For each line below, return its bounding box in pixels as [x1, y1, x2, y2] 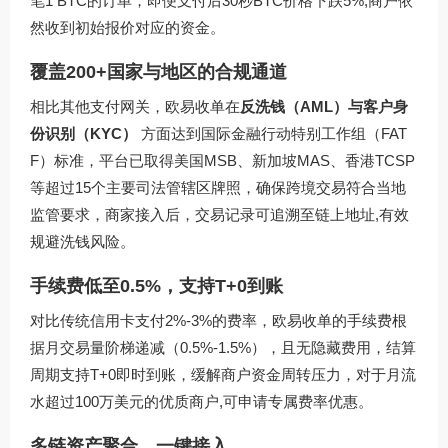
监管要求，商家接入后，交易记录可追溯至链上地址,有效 [30, 205, 409, 223]
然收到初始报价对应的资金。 [30, 18, 225, 36]
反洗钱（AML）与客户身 [240, 97, 408, 115]
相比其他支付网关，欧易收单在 [30, 97, 240, 115]
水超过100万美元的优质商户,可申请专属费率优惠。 [30, 392, 373, 410]
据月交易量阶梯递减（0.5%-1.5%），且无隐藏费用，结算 [30, 338, 416, 356]
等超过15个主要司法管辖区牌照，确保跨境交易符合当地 [30, 178, 406, 196]
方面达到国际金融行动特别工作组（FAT [137, 124, 407, 142]
